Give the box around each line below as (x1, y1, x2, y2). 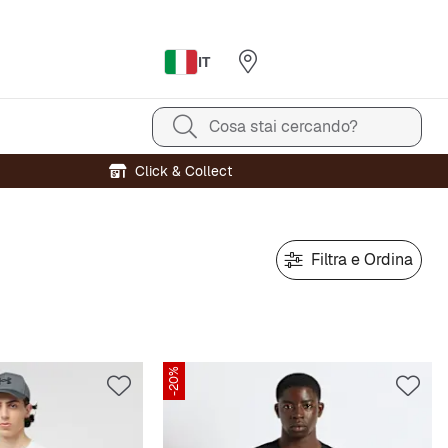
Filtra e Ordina (311, 249, 413, 270)
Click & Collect (135, 162, 233, 180)
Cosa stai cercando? (209, 115, 358, 137)
